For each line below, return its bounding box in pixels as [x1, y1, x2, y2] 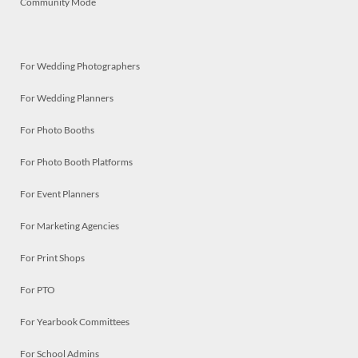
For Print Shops [20, 251, 85, 264]
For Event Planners [20, 187, 99, 200]
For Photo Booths [20, 123, 94, 136]
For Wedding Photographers [20, 59, 140, 72]
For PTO [20, 283, 55, 296]
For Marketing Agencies [20, 219, 119, 232]
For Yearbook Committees [20, 315, 129, 328]
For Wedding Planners [20, 91, 113, 104]
